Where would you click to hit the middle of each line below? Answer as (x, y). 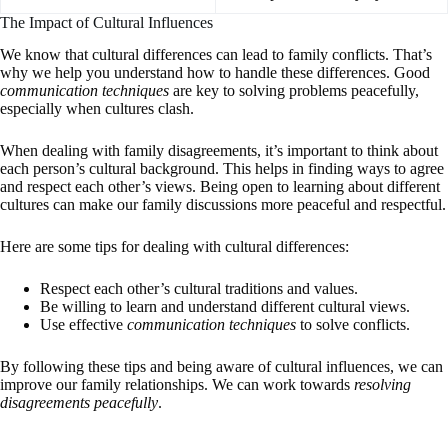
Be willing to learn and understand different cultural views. (225, 307)
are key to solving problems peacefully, (294, 91)
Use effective (83, 325)
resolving (382, 385)
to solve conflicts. (353, 325)
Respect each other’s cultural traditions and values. (199, 289)
